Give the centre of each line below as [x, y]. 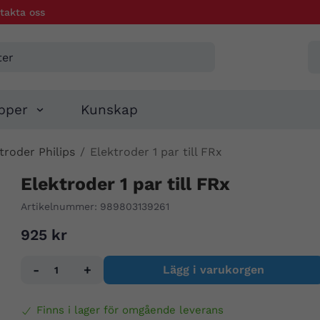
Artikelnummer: [59, 207]
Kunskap [110, 110]
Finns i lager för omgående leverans [130, 310]
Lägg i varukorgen [213, 270]
